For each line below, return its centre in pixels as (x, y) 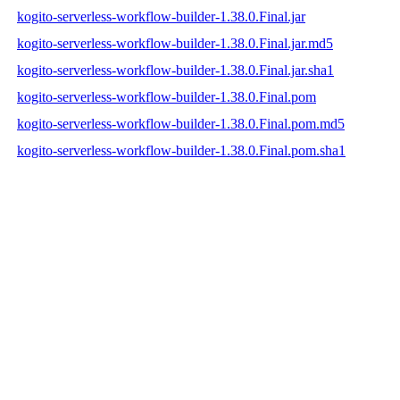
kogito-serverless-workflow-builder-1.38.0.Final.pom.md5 (181, 123)
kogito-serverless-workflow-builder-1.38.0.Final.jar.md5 (175, 43)
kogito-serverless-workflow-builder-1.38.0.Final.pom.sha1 (181, 150)
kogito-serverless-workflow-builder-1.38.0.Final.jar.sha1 (175, 70)
